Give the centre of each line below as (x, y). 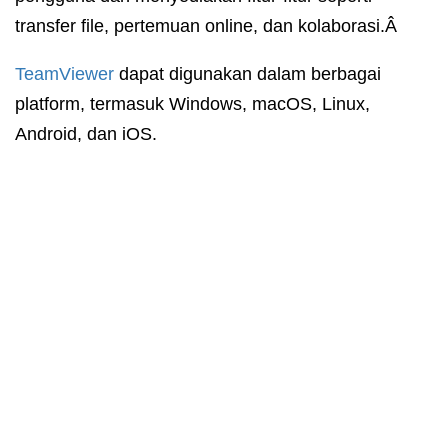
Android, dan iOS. (86, 134)
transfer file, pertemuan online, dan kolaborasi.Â (208, 26)
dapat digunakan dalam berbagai (247, 74)
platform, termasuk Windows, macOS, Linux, (192, 104)
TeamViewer (64, 74)
